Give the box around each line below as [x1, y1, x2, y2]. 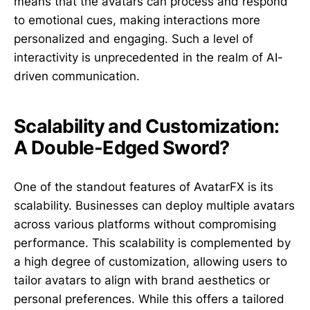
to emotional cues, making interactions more [14, 12, 260, 27]
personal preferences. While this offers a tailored [14, 291, 284, 306]
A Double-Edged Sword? [14, 136, 230, 160]
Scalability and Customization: [14, 115, 280, 138]
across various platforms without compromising [14, 217, 276, 231]
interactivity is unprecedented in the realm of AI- [14, 50, 283, 64]
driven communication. [14, 69, 140, 83]
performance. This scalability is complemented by [14, 235, 291, 250]
